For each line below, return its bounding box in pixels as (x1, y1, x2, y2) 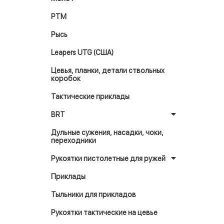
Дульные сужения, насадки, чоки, (51, 128, 163, 136)
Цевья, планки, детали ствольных (51, 66, 164, 74)
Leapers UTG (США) (51, 48, 113, 56)
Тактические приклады (51, 92, 129, 100)
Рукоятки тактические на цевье (51, 208, 157, 216)
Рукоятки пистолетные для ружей (51, 154, 165, 162)
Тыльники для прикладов (51, 190, 136, 198)
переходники (51, 136, 96, 144)
